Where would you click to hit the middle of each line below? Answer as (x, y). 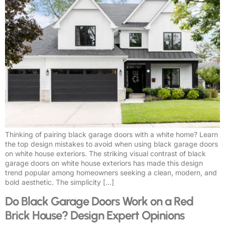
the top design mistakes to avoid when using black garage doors (111, 144)
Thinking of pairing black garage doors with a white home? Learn (111, 135)
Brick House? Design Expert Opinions (95, 215)
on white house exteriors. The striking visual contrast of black (105, 154)
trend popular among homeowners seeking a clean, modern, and (111, 173)
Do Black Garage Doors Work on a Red (99, 201)
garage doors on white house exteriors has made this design (104, 163)
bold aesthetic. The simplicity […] (60, 182)
